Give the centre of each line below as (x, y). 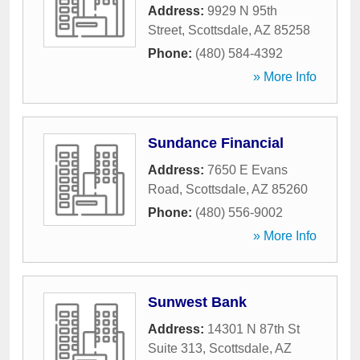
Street (165, 30)
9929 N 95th (242, 11)
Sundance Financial (216, 143)
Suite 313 (175, 348)
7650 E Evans (247, 170)
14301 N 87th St (254, 329)
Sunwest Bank (197, 302)
